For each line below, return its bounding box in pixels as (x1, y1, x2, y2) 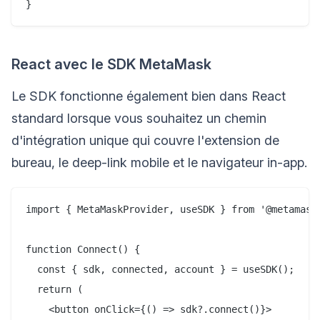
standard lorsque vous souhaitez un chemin (11, 110, 266, 126)
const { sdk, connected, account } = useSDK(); (26, 263, 294, 275)
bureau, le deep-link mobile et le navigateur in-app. (11, 154, 307, 170)
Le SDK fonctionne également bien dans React (11, 88, 286, 104)
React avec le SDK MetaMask (11, 55, 211, 73)
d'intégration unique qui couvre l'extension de (11, 132, 279, 148)
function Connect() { (26, 243, 140, 255)
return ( (26, 283, 83, 295)
